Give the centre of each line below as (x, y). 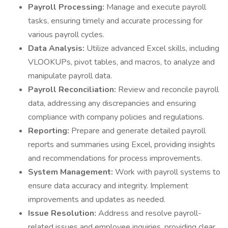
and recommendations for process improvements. (115, 158)
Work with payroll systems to (168, 172)
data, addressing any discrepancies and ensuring (112, 103)
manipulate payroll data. (70, 76)
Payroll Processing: (67, 7)
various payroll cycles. (66, 35)
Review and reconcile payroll (168, 90)
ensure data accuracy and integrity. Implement (108, 186)
